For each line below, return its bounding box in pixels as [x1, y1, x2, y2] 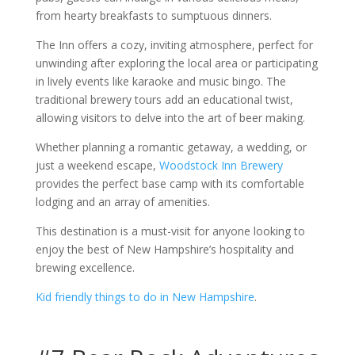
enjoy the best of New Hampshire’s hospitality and [35, 242, 294, 257]
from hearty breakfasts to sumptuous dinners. [35, 8, 275, 23]
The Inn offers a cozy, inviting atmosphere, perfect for [35, 37, 313, 52]
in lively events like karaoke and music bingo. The [35, 74, 286, 89]
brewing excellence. [35, 260, 135, 275]
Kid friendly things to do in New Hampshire [35, 289, 254, 304]
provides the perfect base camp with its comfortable [35, 176, 304, 191]
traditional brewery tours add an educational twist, [35, 92, 293, 107]
